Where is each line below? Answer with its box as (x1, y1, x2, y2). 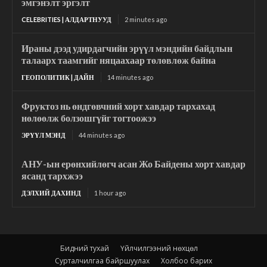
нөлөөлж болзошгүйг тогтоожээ (21, 111, 156, 123)
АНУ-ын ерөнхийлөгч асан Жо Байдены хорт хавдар (21, 157, 246, 169)
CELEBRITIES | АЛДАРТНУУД (21, 15, 111, 23)
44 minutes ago (79, 131, 125, 139)
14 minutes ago (107, 73, 153, 81)
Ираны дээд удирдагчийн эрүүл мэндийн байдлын (21, 42, 232, 54)
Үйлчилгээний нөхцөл (120, 243, 198, 253)
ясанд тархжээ (21, 169, 83, 181)
